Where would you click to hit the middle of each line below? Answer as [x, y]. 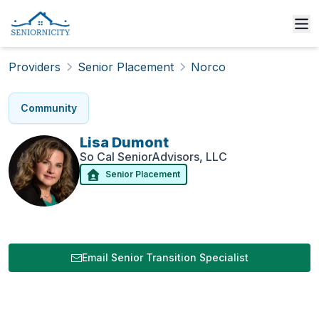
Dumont [140, 142]
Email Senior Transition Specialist [165, 257]
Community [49, 108]
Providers [35, 67]
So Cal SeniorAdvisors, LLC [153, 157]
